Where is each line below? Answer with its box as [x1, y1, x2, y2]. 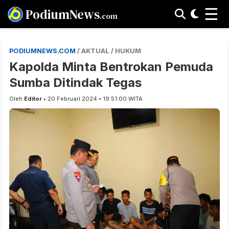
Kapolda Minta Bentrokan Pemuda [9, 59, 213, 74]
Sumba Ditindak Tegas [9, 75, 142, 90]
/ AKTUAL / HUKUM [77, 47, 141, 55]
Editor [24, 95, 42, 102]
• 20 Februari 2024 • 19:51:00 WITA [42, 95, 143, 102]
